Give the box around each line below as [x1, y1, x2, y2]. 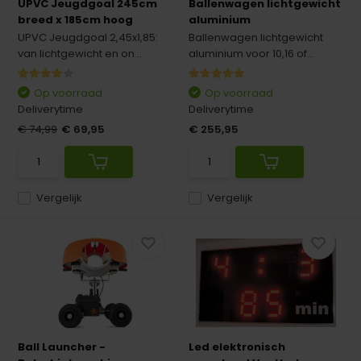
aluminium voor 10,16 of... [189, 46, 314, 61]
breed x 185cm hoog [18, 12, 134, 27]
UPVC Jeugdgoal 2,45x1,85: [18, 30, 159, 45]
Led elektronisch [189, 339, 285, 355]
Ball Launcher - [18, 339, 106, 355]
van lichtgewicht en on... [18, 46, 143, 61]
